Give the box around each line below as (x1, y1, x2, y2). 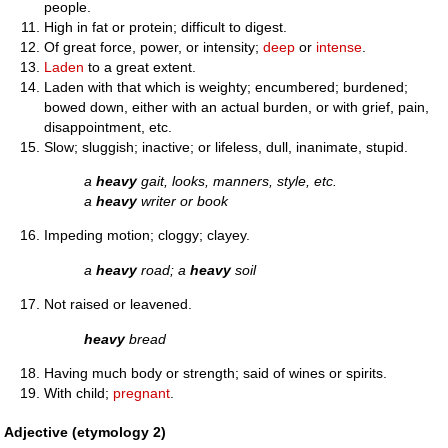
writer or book (137, 193, 229, 210)
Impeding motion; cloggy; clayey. (44, 227, 251, 244)
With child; (44, 385, 114, 402)
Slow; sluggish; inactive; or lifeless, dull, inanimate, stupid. (44, 138, 409, 155)
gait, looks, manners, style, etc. (137, 173, 338, 190)
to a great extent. (84, 58, 197, 75)
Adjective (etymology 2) (4, 424, 167, 441)
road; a (137, 261, 191, 278)
